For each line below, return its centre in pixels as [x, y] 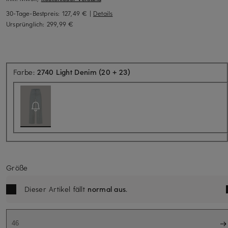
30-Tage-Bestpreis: [34, 13]
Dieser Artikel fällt [56, 189]
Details [103, 13]
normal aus [107, 189]
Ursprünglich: [26, 24]
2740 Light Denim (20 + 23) [84, 72]
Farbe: [25, 72]
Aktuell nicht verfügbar [168, 71]
